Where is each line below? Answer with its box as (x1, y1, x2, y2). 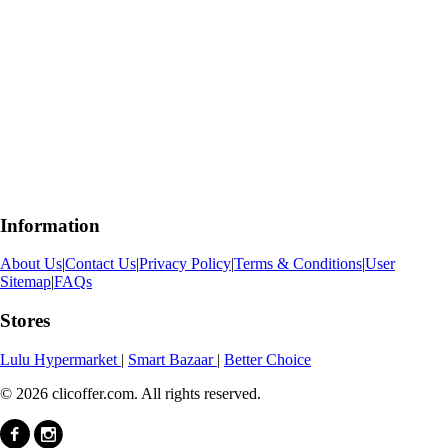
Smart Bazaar (128, 350, 217, 368)
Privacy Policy (139, 255, 231, 273)
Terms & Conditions (234, 255, 362, 273)
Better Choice (224, 350, 311, 368)
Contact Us (65, 255, 136, 273)
